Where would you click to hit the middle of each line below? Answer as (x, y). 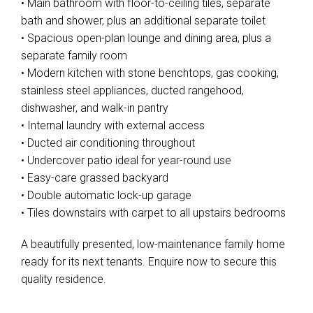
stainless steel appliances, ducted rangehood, (132, 90)
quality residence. (64, 279)
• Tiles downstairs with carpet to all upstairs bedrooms (153, 213)
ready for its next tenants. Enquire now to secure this (149, 262)
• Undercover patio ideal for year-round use (126, 160)
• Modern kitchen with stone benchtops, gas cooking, (150, 73)
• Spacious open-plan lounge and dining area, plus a (146, 38)
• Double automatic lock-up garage (106, 195)
